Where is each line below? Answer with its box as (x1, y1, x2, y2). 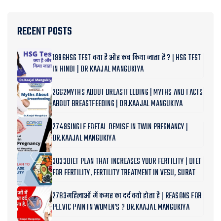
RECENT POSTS (17, 23, 72, 40)
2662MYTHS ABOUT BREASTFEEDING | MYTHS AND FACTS (52, 86, 203, 99)
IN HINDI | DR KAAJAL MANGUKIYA (52, 63, 144, 76)
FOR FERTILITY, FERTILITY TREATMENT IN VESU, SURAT (52, 167, 195, 180)
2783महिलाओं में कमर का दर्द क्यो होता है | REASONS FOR (52, 190, 201, 203)
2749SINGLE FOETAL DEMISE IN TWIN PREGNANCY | (52, 121, 188, 134)
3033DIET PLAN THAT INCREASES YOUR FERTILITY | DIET (52, 155, 201, 168)
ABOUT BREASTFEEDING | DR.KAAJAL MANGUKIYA (52, 98, 183, 110)
